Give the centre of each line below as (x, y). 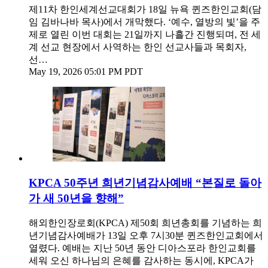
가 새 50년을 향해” (76, 198)
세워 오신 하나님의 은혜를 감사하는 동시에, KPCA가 (141, 261)
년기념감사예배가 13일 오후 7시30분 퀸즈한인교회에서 (146, 236)
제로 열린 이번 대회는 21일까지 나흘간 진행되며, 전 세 (145, 34)
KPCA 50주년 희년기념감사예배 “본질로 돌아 (145, 182)
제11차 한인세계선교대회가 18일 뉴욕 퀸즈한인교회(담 (145, 9)
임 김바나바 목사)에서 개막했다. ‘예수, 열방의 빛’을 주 (144, 22)
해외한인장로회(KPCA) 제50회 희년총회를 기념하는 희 (145, 223)
